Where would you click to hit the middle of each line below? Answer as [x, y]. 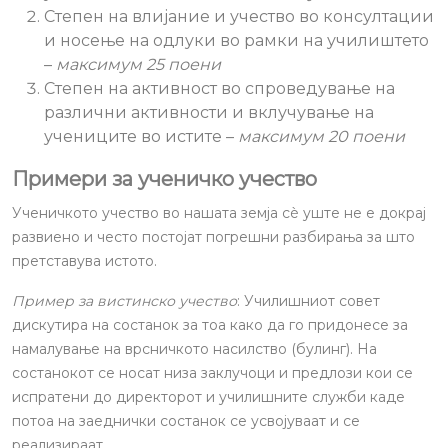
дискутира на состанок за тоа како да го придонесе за [210, 325]
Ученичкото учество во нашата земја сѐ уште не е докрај [219, 213]
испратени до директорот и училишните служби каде [208, 397]
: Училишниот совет [308, 301]
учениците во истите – [141, 136]
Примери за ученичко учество [164, 179]
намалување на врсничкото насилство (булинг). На [194, 349]
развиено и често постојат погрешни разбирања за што [213, 237]
